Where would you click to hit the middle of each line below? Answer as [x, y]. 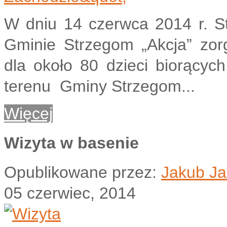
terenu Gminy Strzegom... [100, 86]
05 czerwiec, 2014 [70, 193]
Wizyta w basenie [71, 143]
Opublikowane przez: [83, 173]
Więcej [28, 113]
